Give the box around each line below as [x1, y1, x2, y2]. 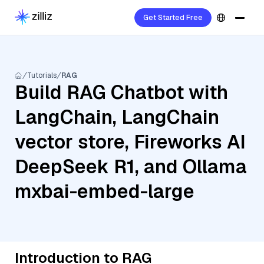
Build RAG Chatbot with [15, 80, 228, 104]
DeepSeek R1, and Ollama [15, 154, 247, 179]
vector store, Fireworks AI [15, 130, 246, 154]
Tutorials [27, 71, 57, 80]
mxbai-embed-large [15, 179, 194, 203]
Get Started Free [143, 13, 203, 22]
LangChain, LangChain [15, 105, 219, 129]
